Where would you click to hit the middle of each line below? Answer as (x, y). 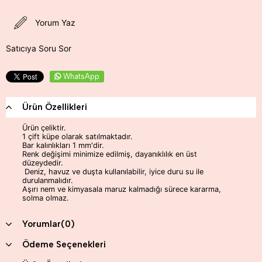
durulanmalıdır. (48, 180)
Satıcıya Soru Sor (39, 48)
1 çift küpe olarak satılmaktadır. (77, 136)
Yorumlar (42, 224)
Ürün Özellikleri (55, 107)
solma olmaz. (46, 198)
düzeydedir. (43, 163)
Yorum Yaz (55, 23)
